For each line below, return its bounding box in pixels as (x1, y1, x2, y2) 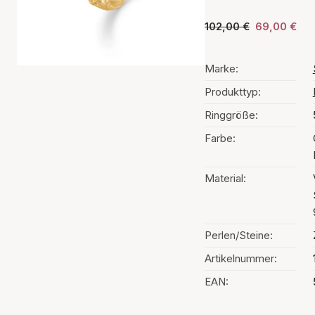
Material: (204, 172, 246, 185)
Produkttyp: (204, 85, 261, 98)
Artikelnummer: (204, 252, 277, 265)
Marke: (204, 62, 238, 75)
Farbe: (204, 131, 236, 145)
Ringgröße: (204, 108, 258, 122)
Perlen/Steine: (204, 229, 273, 242)
